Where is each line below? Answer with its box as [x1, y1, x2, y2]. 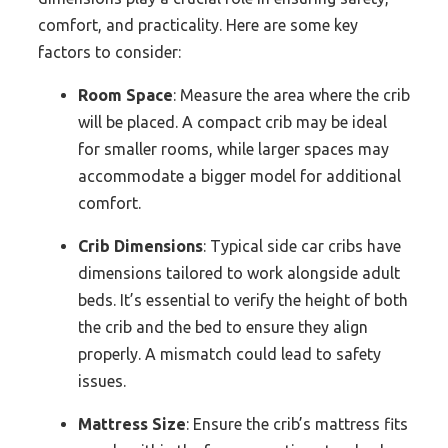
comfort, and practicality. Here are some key [38, 16, 358, 35]
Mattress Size [78, 415, 186, 434]
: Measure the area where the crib [173, 86, 410, 105]
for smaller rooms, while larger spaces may [78, 140, 389, 159]
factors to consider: [38, 43, 181, 62]
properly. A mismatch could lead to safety [78, 345, 381, 364]
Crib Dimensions [78, 237, 203, 256]
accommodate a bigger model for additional [78, 167, 401, 186]
